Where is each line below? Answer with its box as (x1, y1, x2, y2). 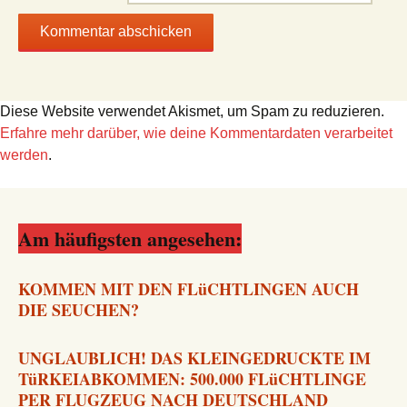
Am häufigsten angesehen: (18, 223, 242, 254)
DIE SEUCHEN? (18, 298, 139, 323)
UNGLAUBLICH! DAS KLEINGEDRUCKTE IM (18, 346, 371, 371)
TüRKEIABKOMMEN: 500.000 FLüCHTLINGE (18, 367, 366, 392)
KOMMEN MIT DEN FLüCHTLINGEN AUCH (18, 277, 359, 302)
